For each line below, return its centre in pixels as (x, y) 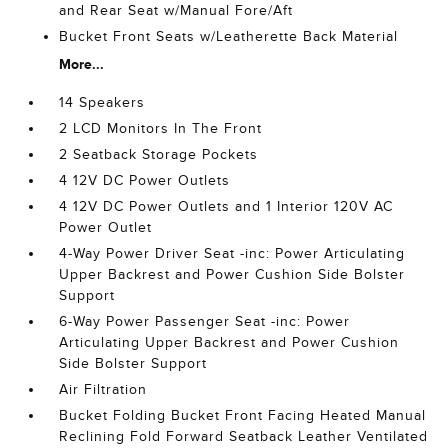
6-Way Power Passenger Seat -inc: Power (205, 322)
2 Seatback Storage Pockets (159, 155)
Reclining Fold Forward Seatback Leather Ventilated (244, 437)
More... (82, 64)
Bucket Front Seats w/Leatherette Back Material (229, 37)
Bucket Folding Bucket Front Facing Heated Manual (243, 416)
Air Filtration (103, 390)
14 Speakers (102, 103)
